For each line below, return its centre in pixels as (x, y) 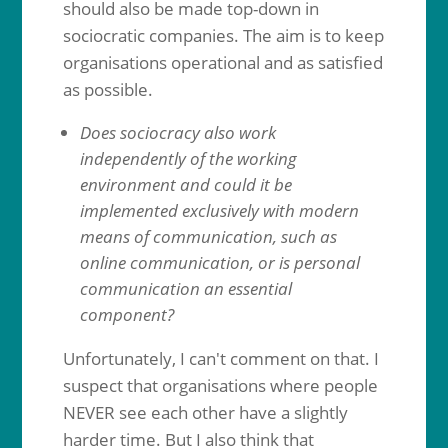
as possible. (107, 89)
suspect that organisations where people (220, 385)
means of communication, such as (208, 236)
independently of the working (188, 158)
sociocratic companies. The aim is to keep (223, 35)
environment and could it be (185, 184)
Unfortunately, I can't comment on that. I (220, 358)
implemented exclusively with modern (219, 210)
